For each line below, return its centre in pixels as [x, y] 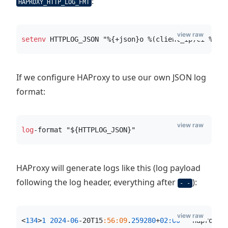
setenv [34, 39]
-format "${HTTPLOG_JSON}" [84, 130]
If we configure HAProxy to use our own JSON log [111, 77]
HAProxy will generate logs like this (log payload [108, 168]
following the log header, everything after [97, 182]
